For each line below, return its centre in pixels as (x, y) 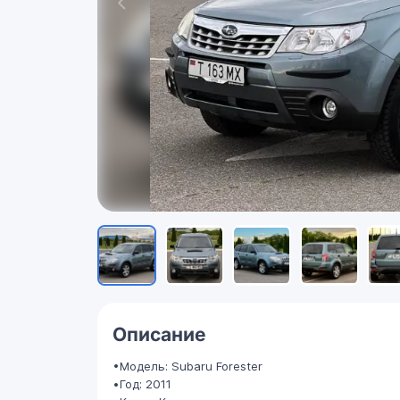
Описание (159, 335)
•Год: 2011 (142, 384)
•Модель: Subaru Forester (187, 367)
